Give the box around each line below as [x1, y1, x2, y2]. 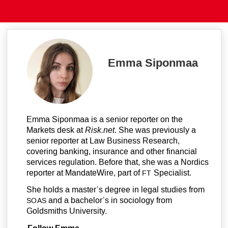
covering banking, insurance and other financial [26, 146, 197, 157]
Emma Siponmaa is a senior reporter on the [26, 113, 183, 125]
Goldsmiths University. [26, 205, 107, 216]
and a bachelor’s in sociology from [46, 194, 173, 206]
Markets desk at [26, 124, 85, 135]
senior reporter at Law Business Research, [26, 135, 180, 146]
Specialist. [151, 167, 191, 178]
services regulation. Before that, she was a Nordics [26, 156, 209, 167]
